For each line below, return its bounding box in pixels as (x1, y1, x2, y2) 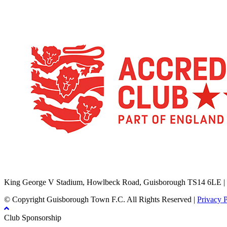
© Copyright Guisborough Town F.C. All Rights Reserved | (4, 195, 197, 204)
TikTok (4, 152, 39, 166)
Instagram (52, 152, 101, 166)
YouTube (40, 152, 85, 166)
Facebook (16, 152, 63, 166)
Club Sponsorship (4, 213, 61, 222)
